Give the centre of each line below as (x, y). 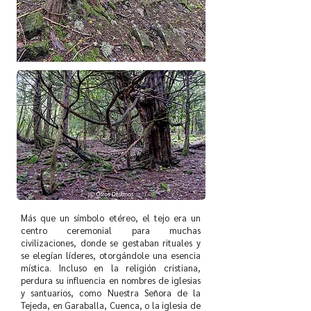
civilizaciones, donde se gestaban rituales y (111, 243)
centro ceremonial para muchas (111, 230)
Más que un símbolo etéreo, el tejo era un (111, 218)
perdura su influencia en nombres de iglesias (111, 280)
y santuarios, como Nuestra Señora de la (111, 293)
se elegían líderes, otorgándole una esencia (111, 255)
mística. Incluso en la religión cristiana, (111, 268)
